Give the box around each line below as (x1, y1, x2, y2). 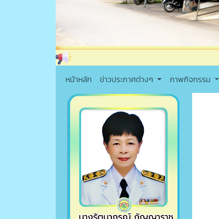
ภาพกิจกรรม (169, 73, 213, 86)
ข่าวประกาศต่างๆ (100, 73, 155, 86)
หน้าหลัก (66, 73, 92, 86)
